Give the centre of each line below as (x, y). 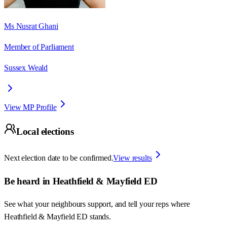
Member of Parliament (39, 47)
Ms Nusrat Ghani (31, 26)
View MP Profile (30, 107)
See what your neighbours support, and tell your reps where (97, 204)
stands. (100, 217)
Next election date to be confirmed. (59, 158)
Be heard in (28, 181)
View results (133, 158)
